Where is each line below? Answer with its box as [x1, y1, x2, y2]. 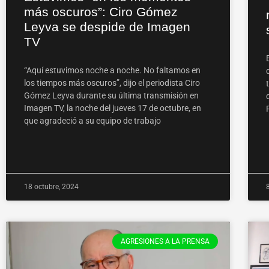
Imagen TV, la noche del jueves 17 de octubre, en [24, 103, 201, 113]
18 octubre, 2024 [24, 182, 79, 191]
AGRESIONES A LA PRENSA [120, 237, 210, 246]
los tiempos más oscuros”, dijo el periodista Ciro [24, 77, 200, 88]
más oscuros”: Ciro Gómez [24, 4, 178, 19]
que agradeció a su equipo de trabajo [24, 115, 161, 125]
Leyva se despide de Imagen [24, 19, 190, 34]
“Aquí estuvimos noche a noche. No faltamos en [24, 65, 201, 75]
